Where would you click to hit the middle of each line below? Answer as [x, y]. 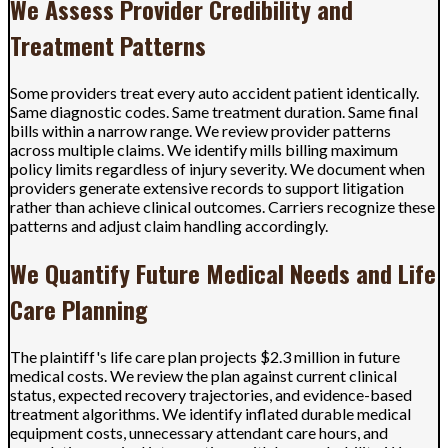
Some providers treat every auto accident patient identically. [214, 92]
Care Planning [79, 308]
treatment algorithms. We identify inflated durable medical [210, 413]
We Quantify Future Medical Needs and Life [223, 272]
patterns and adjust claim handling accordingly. [169, 225]
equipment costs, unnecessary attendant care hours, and [199, 432]
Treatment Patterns [108, 44]
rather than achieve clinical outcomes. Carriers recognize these [222, 206]
